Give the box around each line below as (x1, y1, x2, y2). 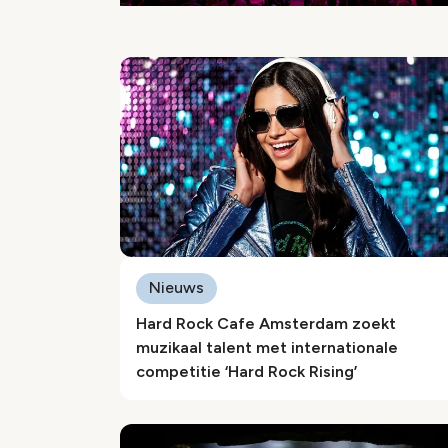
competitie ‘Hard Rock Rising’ (136, 362, 357, 381)
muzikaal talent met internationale (136, 338, 398, 357)
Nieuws (149, 278, 204, 297)
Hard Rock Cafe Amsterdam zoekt (136, 314, 396, 333)
